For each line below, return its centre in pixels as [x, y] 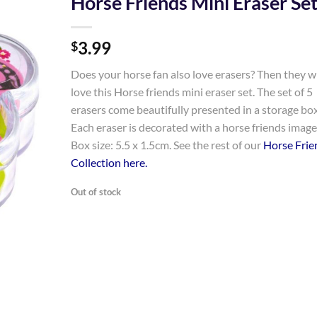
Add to [21, 31]
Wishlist [21, 44]
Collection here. [109, 162]
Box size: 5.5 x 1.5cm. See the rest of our [167, 145]
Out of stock [96, 191]
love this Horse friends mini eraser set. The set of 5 [191, 92]
